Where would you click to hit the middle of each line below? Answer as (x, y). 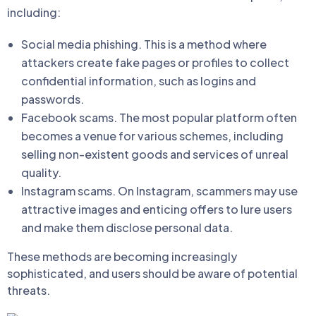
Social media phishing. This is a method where (144, 44)
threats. (29, 290)
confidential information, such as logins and (139, 81)
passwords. (53, 99)
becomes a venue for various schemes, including (152, 136)
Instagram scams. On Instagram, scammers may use (159, 191)
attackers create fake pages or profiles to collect (155, 62)
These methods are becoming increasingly (122, 256)
